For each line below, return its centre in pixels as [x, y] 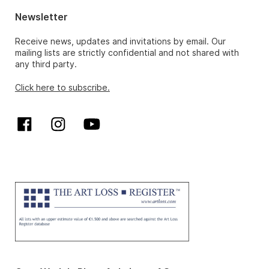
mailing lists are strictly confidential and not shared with [127, 53]
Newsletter [41, 17]
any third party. [46, 64]
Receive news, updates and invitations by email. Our [120, 41]
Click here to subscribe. [62, 88]
